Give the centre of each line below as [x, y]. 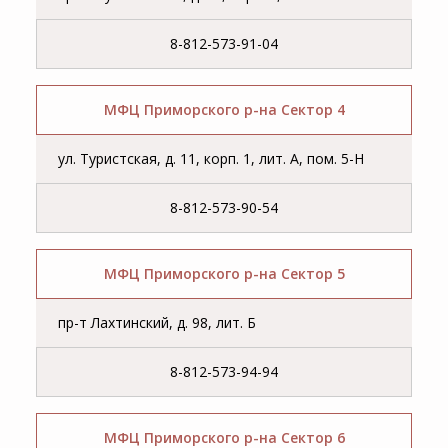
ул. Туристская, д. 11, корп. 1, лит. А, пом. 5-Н [211, 159]
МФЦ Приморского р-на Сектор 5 [224, 274]
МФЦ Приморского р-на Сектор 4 [224, 110]
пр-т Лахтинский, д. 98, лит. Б [157, 323]
